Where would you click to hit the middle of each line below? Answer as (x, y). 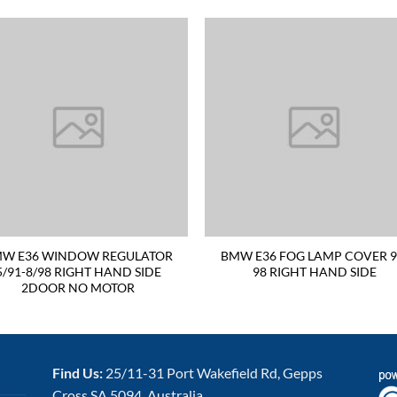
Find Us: (79, 372)
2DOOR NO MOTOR (78, 287)
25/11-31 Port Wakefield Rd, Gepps (214, 372)
